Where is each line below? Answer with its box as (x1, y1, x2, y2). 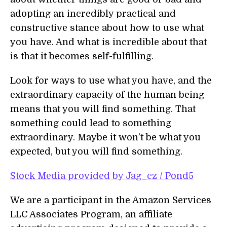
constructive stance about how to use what (10, 23, 204, 33)
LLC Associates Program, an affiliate (10, 209, 172, 219)
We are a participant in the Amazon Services (10, 195, 211, 205)
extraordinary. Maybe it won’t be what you (10, 132, 201, 142)
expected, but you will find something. (10, 146, 182, 157)
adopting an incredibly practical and (10, 9, 176, 19)
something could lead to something (10, 118, 171, 128)
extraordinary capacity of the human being (10, 90, 204, 100)
